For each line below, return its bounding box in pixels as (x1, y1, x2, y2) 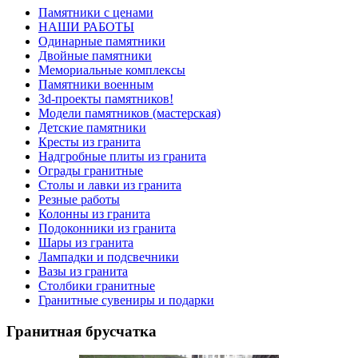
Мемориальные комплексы (38, 62, 185, 77)
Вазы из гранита (38, 264, 128, 278)
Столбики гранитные (38, 278, 155, 292)
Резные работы (38, 192, 120, 206)
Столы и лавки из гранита (38, 177, 181, 192)
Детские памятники (38, 120, 146, 134)
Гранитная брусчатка (6, 322, 157, 340)
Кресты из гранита (38, 134, 141, 149)
